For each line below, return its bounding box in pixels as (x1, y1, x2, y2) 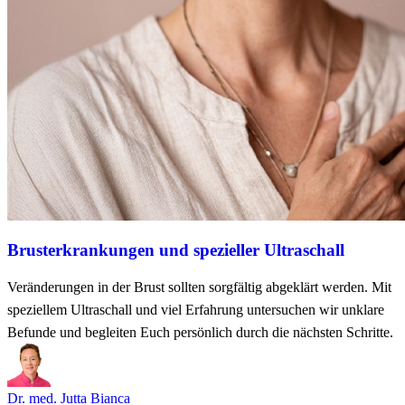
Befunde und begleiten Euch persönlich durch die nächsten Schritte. (7, 324, 393, 340)
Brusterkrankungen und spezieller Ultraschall (7, 240, 344, 259)
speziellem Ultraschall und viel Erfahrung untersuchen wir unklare (7, 301, 384, 317)
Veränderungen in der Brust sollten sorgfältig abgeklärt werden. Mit (7, 278, 391, 295)
